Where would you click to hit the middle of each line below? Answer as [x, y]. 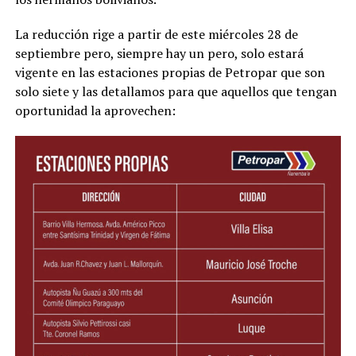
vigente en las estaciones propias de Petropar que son [170, 73]
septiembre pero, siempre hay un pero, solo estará [159, 54]
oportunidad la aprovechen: [95, 111]
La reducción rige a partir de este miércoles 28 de [156, 35]
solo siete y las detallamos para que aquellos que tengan [176, 92]
